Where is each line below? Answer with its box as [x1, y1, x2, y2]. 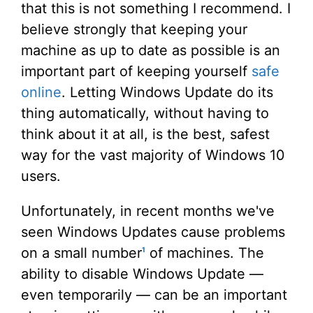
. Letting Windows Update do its [61, 84, 273, 101]
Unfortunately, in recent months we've [21, 203, 275, 220]
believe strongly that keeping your [21, 21, 247, 38]
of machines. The [145, 245, 264, 262]
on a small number [21, 245, 142, 262]
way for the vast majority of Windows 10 [21, 147, 285, 164]
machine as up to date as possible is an [21, 42, 280, 59]
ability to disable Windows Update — [21, 265, 263, 283]
